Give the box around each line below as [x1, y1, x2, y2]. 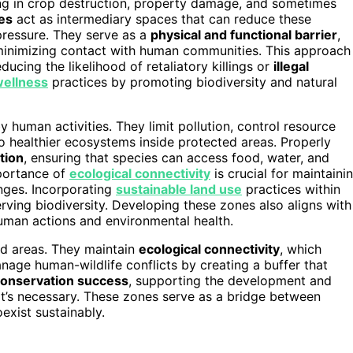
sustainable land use [116, 180, 242, 197]
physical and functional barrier [150, 26, 337, 43]
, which [280, 240, 321, 257]
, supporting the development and [128, 272, 332, 288]
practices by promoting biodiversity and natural [48, 73, 337, 90]
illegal [273, 58, 309, 74]
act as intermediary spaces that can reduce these [13, 10, 311, 27]
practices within [242, 180, 340, 197]
